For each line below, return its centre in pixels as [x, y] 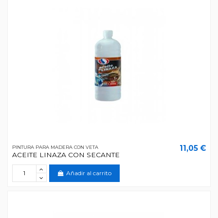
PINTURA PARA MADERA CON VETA [55, 147]
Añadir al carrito [89, 173]
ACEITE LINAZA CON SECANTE [66, 155]
